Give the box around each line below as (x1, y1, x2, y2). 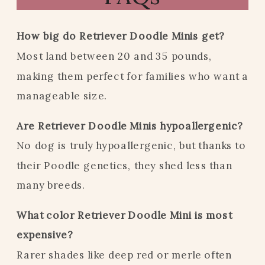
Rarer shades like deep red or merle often (17, 248, 232, 261)
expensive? (17, 228, 73, 241)
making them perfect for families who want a (17, 69, 248, 82)
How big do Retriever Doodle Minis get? (17, 30, 225, 43)
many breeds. (17, 179, 86, 192)
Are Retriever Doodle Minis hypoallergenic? (17, 119, 243, 132)
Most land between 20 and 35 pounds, (17, 49, 212, 62)
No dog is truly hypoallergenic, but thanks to (17, 139, 246, 152)
